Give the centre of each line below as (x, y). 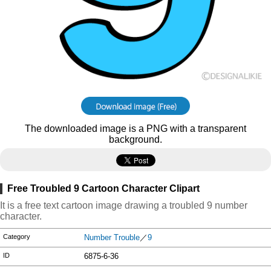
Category (17, 237)
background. (135, 139)
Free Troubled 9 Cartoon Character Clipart (103, 188)
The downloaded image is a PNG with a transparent (135, 129)
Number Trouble (112, 237)
